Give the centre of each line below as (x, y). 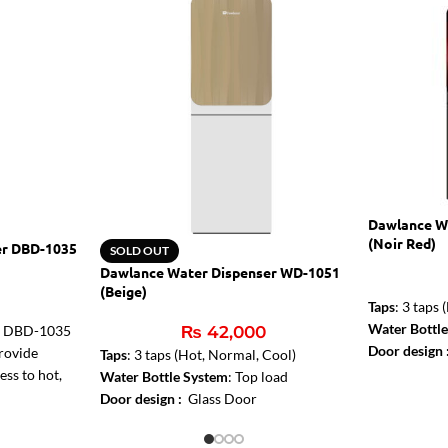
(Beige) (123, 290)
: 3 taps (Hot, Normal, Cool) (211, 354)
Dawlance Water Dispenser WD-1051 (219, 271)
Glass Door (222, 398)
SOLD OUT (139, 250)
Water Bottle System (163, 376)
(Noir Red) (402, 243)
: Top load (257, 376)
